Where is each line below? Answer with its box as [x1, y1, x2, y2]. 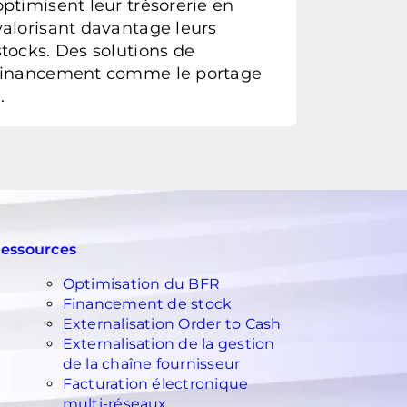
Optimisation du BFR [62, 274, 221, 293]
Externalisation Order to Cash [62, 314, 282, 333]
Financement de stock [62, 294, 233, 313]
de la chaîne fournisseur [62, 354, 241, 372]
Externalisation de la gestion [62, 334, 275, 352]
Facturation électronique [62, 374, 249, 392]
